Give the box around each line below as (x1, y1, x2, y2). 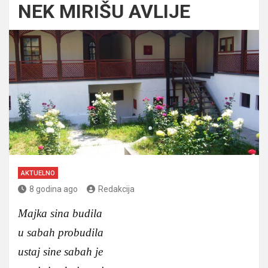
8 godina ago (29, 184, 78, 194)
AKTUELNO (21, 169, 55, 177)
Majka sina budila (18, 206, 102, 220)
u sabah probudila (18, 226, 103, 239)
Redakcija (98, 184, 135, 194)
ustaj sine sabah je (18, 245, 103, 258)
